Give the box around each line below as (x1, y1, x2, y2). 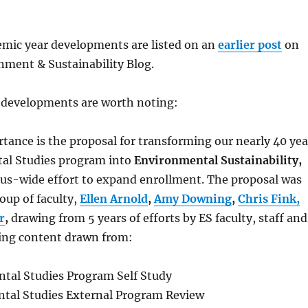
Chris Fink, (237, 192, 300, 206)
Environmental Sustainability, (133, 153, 302, 168)
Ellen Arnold (79, 192, 148, 206)
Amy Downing (153, 192, 232, 206)
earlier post (217, 38, 282, 52)
